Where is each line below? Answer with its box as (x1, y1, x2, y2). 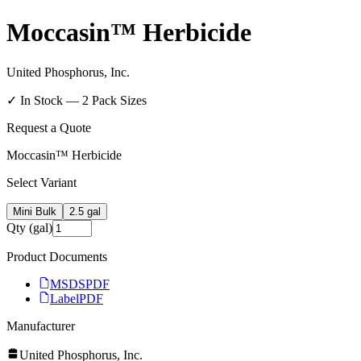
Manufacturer (6, 318, 75, 333)
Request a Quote (6, 120, 91, 135)
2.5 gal (69, 205, 101, 218)
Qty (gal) (6, 220, 52, 234)
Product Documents (6, 249, 107, 263)
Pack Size (89, 93, 142, 107)
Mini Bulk (13, 205, 56, 218)
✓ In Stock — (6, 93, 82, 107)
